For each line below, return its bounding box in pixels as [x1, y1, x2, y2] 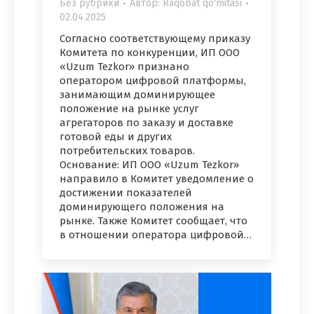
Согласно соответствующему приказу [60, 32, 250, 45]
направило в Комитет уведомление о [60, 172, 254, 185]
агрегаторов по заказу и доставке [60, 116, 233, 129]
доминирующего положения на [60, 200, 224, 213]
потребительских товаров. [60, 144, 195, 157]
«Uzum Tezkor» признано [60, 60, 189, 73]
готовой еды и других [60, 130, 172, 143]
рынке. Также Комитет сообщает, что [60, 214, 247, 227]
